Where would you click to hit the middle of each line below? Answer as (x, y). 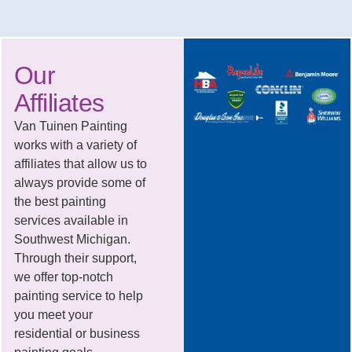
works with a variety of (75, 145)
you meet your (53, 315)
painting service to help (78, 296)
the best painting (60, 202)
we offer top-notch (63, 277)
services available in (71, 221)
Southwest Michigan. (72, 240)
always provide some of (79, 183)
